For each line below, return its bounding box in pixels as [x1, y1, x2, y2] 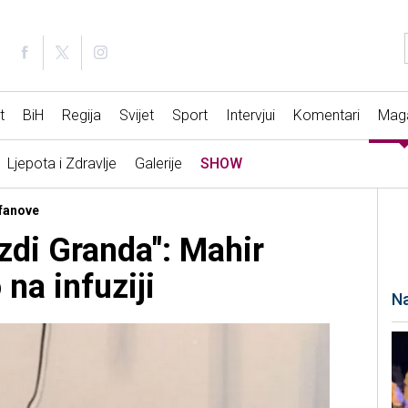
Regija [61, 107, 101, 125]
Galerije [134, 155, 182, 173]
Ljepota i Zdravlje [6, 155, 117, 173]
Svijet [118, 107, 154, 125]
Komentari [292, 107, 360, 125]
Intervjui [225, 107, 275, 125]
